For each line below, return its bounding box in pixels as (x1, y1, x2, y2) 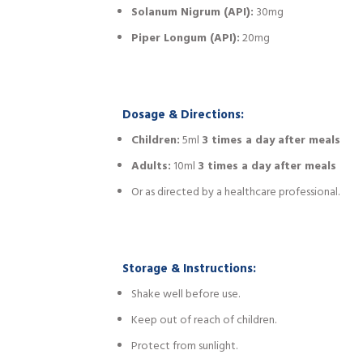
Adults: (131, 156, 172, 176)
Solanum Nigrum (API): (131, 2, 254, 22)
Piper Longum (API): (131, 28, 241, 48)
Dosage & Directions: (122, 105, 244, 126)
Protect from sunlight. (131, 336, 238, 356)
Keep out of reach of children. (131, 310, 277, 330)
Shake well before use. (131, 284, 241, 304)
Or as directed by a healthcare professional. (131, 182, 340, 202)
